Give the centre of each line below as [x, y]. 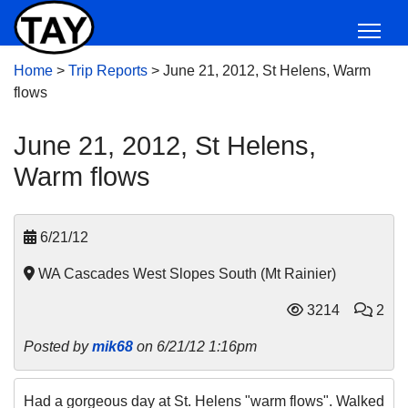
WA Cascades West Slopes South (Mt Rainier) [185, 274]
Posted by [58, 347]
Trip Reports [108, 71]
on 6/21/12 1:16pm [195, 347]
